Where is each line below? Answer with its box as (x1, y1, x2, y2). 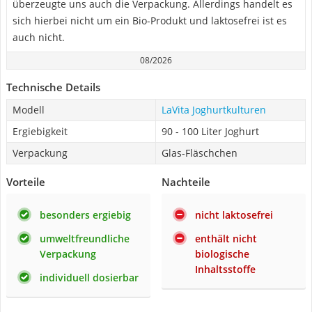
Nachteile (162, 175, 210, 189)
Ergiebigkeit (13, 125, 68, 138)
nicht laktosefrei (195, 208, 273, 221)
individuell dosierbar (40, 271, 139, 284)
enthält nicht (195, 232, 257, 245)
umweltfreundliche (40, 232, 130, 245)
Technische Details (6, 80, 100, 94)
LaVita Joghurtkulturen (162, 103, 266, 116)
